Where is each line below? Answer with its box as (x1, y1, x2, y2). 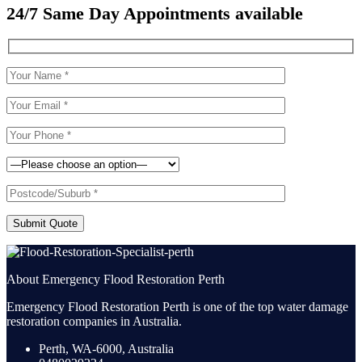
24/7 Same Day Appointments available (6, 2, 303, 23)
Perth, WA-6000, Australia (39, 342, 174, 356)
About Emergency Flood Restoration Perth (6, 272, 225, 287)
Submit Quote (13, 217, 78, 230)
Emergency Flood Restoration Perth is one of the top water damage (6, 300, 348, 314)
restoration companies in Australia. (6, 314, 182, 329)
